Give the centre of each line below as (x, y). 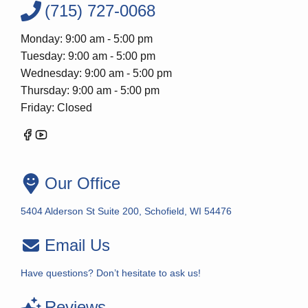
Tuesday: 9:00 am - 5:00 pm (88, 56)
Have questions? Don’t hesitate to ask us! (111, 273)
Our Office (82, 183)
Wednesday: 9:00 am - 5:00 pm (96, 73)
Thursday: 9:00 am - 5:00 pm (90, 90)
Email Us (77, 245)
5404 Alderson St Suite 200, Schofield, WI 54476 (126, 211)
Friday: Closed (56, 108)
